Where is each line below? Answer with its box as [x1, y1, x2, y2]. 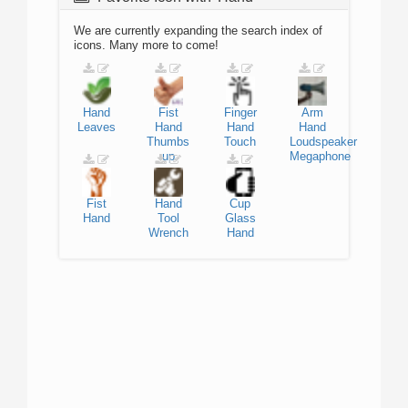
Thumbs [147, 135, 189, 148]
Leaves [76, 120, 116, 134]
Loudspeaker [290, 135, 357, 148]
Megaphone [290, 149, 351, 163]
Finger [223, 106, 257, 119]
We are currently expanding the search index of [74, 24, 322, 37]
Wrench [148, 226, 189, 240]
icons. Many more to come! [74, 38, 219, 52]
